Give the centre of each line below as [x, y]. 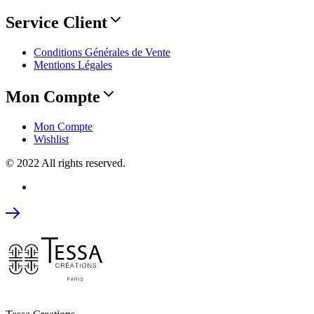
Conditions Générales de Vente [102, 53]
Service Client [56, 23]
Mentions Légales [73, 65]
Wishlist [51, 139]
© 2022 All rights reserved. [66, 163]
